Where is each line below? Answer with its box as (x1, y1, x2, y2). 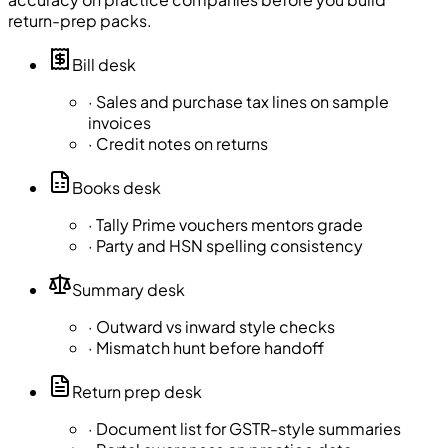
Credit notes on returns (96, 133, 268, 155)
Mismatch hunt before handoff (96, 337, 324, 359)
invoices (88, 112, 151, 134)
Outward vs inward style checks (96, 316, 335, 338)
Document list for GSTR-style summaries (96, 418, 401, 440)
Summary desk (72, 279, 185, 301)
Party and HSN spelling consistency (96, 235, 363, 257)
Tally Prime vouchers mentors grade (96, 214, 363, 236)
